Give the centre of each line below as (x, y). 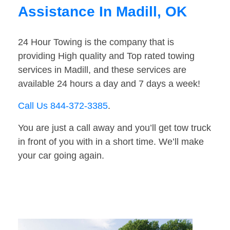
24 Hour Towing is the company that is (96, 42)
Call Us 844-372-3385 (63, 106)
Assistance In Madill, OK (102, 12)
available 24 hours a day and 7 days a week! (109, 84)
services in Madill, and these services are (102, 70)
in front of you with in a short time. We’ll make (111, 142)
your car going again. (61, 156)
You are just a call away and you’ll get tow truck (114, 128)
